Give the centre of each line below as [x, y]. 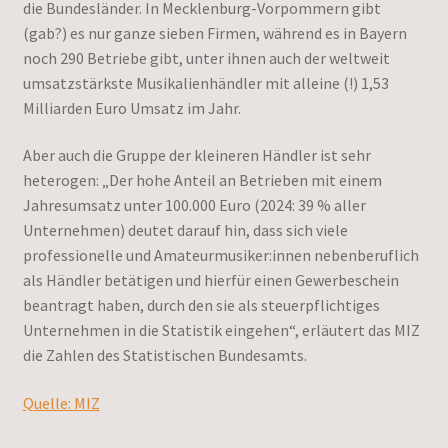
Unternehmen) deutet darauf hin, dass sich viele [185, 230]
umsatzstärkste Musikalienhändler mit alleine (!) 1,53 [205, 82]
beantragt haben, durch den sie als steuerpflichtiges [201, 305]
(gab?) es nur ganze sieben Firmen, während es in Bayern [214, 32]
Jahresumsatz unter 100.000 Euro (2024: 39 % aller [194, 205]
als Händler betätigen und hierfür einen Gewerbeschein [210, 280]
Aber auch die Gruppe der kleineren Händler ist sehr [196, 155]
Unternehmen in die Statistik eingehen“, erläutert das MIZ [221, 330]
